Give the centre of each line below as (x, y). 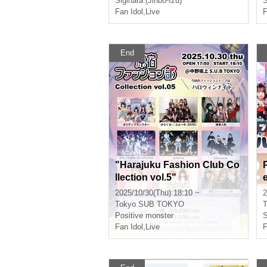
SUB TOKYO (161, 204)
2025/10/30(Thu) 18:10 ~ (157, 193)
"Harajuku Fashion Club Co (177, 165)
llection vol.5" (146, 177)
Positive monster (144, 215)
